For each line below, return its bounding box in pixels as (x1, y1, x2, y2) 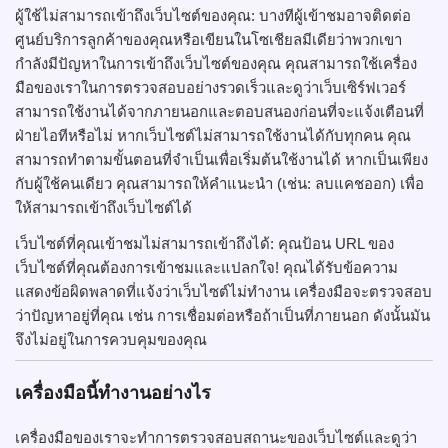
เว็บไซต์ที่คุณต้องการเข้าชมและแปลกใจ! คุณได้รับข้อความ (15, 258, 398, 276)
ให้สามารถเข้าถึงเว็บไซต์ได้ (15, 198, 192, 216)
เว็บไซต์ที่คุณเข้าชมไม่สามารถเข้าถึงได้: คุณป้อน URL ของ (15, 234, 394, 252)
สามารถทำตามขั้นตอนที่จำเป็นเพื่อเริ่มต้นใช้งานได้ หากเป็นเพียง (15, 150, 428, 168)
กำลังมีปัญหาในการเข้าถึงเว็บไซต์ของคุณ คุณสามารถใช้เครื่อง (15, 54, 417, 72)
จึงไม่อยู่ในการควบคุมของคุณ (15, 330, 207, 348)
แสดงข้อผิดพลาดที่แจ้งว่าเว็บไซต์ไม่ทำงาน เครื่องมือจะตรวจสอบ (15, 282, 432, 300)
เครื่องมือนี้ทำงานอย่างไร (15, 383, 211, 404)
